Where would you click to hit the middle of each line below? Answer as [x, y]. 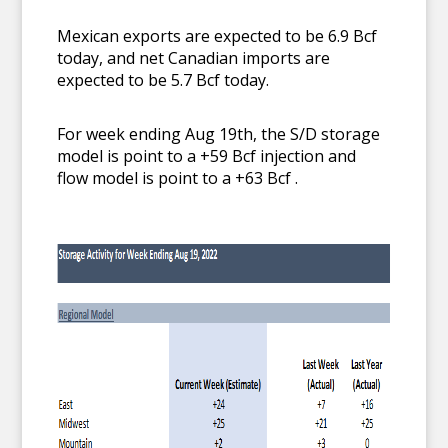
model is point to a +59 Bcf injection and [207, 156]
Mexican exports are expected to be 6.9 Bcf [217, 36]
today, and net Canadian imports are [194, 58]
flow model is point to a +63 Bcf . [178, 178]
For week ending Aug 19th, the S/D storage [219, 134]
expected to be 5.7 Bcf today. [163, 80]
